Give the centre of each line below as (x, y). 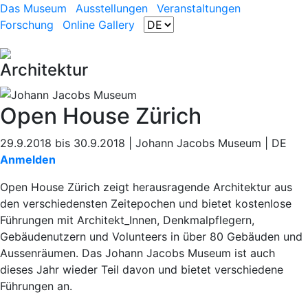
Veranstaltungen (199, 8)
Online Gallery (99, 25)
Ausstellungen (112, 8)
